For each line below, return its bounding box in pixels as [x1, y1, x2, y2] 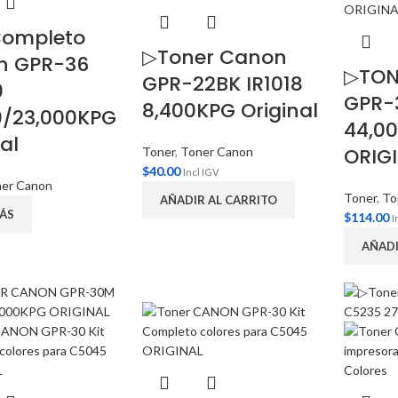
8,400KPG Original [142, 97, 319, 124]
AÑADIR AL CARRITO [160, 193, 278, 207]
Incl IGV [183, 166, 220, 178]
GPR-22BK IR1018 [142, 70, 304, 98]
